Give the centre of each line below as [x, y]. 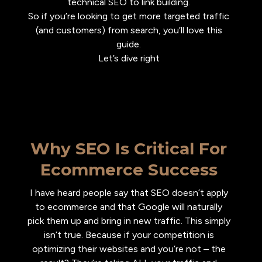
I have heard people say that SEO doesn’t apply [129, 193]
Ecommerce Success [129, 170]
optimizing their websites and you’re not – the [129, 249]
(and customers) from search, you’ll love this [129, 30]
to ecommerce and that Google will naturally [129, 207]
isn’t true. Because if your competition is [129, 235]
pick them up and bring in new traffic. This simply [129, 221]
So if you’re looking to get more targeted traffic [129, 16]
